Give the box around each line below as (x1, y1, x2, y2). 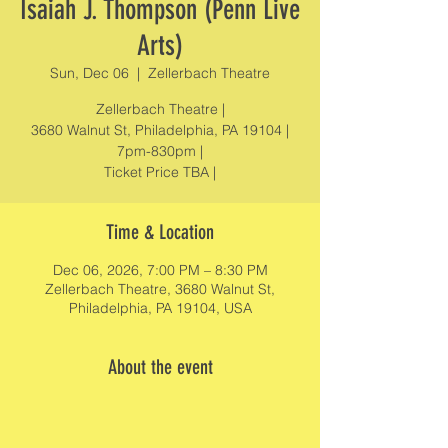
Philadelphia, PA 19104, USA (68, 299, 252, 317)
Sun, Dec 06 (50, 64, 129, 82)
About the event (107, 355, 213, 379)
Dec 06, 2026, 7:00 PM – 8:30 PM (52, 261, 268, 279)
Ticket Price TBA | (104, 163, 216, 181)
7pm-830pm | (117, 142, 203, 160)
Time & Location (106, 220, 214, 244)
